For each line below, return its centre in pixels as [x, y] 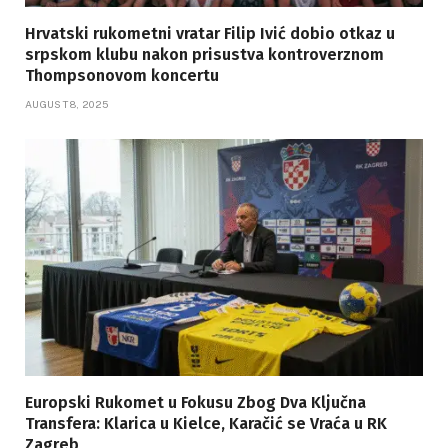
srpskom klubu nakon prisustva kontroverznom [204, 55]
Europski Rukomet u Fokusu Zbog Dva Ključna [195, 403]
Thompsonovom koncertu [122, 76]
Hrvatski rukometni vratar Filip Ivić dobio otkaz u [210, 34]
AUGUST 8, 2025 [67, 104]
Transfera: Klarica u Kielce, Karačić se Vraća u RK [206, 424]
